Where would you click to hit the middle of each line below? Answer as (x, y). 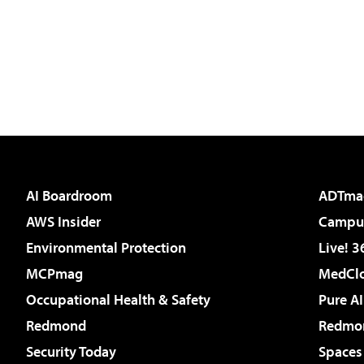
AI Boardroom (69, 195)
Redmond (56, 325)
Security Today (71, 351)
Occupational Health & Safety (118, 299)
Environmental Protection (106, 247)
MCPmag (54, 273)
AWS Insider (63, 221)
